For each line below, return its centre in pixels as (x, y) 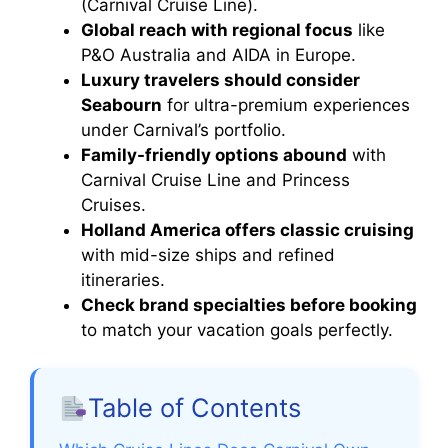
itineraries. (123, 279)
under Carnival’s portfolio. (183, 129)
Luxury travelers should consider (220, 79)
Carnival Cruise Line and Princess (215, 179)
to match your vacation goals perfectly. (237, 329)
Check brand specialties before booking (249, 304)
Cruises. (113, 204)
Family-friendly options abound (214, 154)
